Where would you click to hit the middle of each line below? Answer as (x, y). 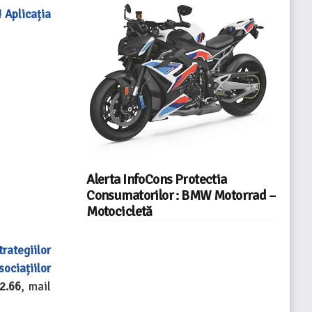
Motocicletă (119, 212)
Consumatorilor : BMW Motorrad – (181, 196)
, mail (36, 287)
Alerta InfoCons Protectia (157, 180)
